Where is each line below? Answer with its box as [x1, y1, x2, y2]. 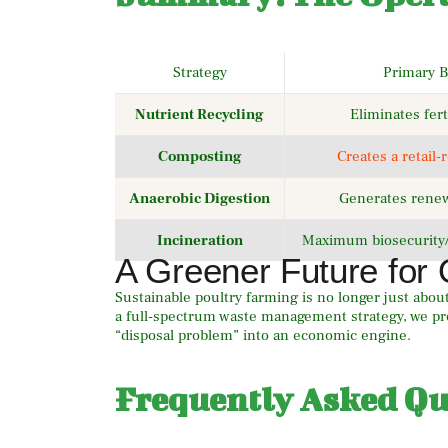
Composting [157, 146, 242, 166]
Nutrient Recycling [135, 104, 264, 124]
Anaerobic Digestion [129, 188, 270, 208]
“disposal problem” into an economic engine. [115, 325, 411, 345]
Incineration [156, 230, 243, 250]
